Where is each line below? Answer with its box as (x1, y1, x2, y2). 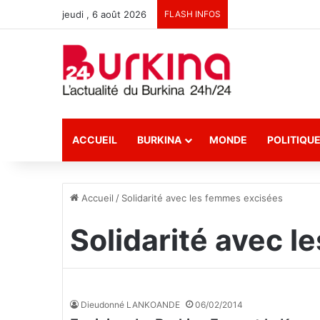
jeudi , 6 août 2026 (62, 9, 146, 20)
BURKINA (137, 134, 181, 146)
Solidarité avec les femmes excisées (121, 192, 283, 204)
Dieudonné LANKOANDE (81, 299, 180, 310)
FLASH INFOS (164, 9, 221, 19)
